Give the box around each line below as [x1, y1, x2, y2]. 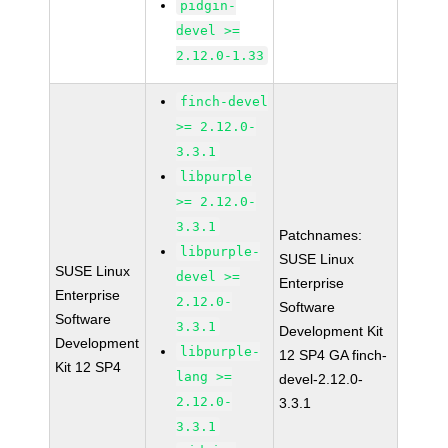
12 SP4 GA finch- [279, 347, 388, 363]
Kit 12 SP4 [55, 359, 122, 375]
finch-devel [180, 94, 269, 109]
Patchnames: [279, 227, 363, 243]
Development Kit [279, 323, 384, 339]
